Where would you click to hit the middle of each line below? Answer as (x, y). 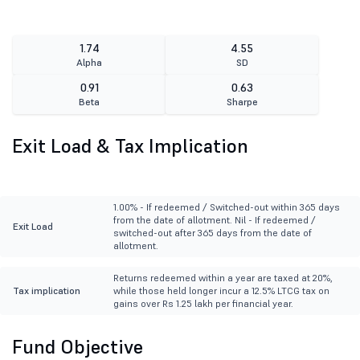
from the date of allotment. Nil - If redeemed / (214, 220)
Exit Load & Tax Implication (130, 146)
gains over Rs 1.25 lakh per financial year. (203, 304)
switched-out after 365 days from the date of (212, 233)
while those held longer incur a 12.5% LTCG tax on (221, 291)
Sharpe (242, 102)
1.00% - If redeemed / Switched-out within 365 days (226, 207)
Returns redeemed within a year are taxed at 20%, (223, 278)
